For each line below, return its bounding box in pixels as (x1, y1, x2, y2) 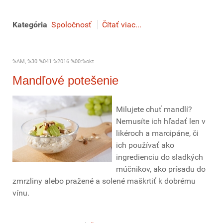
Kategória (12, 20, 47, 29)
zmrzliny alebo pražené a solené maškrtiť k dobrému (12, 176, 196, 186)
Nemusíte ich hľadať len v (116, 116, 206, 126)
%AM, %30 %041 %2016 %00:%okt (12, 58, 94, 65)
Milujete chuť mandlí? (116, 105, 192, 114)
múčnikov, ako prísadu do (116, 164, 206, 174)
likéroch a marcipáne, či (116, 128, 199, 138)
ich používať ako (116, 140, 174, 150)
